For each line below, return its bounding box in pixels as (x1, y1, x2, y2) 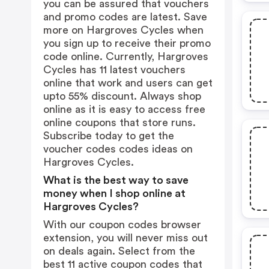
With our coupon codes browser (43, 219, 201, 230)
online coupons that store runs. (43, 117, 196, 128)
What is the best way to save (43, 175, 189, 186)
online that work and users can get (43, 77, 213, 88)
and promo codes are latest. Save (43, 11, 207, 22)
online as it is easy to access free (43, 104, 205, 115)
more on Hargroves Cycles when (43, 25, 204, 35)
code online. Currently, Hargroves (43, 51, 208, 62)
